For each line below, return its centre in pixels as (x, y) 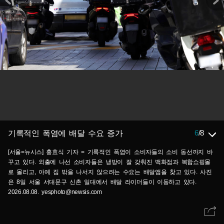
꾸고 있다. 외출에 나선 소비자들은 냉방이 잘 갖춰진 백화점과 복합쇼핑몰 (109, 162)
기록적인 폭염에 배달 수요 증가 (65, 133)
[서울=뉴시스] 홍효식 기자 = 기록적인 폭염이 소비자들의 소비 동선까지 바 (110, 152)
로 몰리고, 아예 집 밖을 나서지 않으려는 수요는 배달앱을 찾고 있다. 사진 (110, 172)
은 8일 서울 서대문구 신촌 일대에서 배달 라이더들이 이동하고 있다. (102, 182)
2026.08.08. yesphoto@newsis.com (55, 192)
